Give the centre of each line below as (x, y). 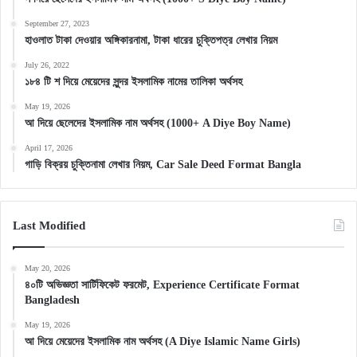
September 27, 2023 (57, 24)
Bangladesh (52, 300)
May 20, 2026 (47, 269)
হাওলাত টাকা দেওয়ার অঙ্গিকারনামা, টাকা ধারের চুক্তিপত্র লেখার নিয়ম (151, 41)
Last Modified (49, 226)
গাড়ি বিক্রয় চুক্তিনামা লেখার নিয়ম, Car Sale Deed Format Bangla (163, 165)
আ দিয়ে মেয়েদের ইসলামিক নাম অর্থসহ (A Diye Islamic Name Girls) (163, 342)
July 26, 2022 (47, 65)
